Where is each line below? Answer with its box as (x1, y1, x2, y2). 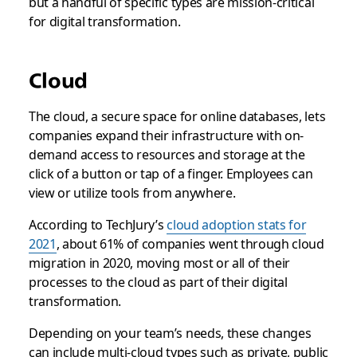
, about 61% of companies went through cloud (56, 233, 324, 253)
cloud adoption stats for (167, 214, 307, 233)
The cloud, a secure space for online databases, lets (28, 106, 326, 125)
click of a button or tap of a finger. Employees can (28, 163, 313, 182)
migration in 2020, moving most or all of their (28, 253, 291, 272)
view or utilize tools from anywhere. (28, 182, 236, 202)
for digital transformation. (28, 11, 181, 30)
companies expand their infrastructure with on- (28, 125, 304, 144)
